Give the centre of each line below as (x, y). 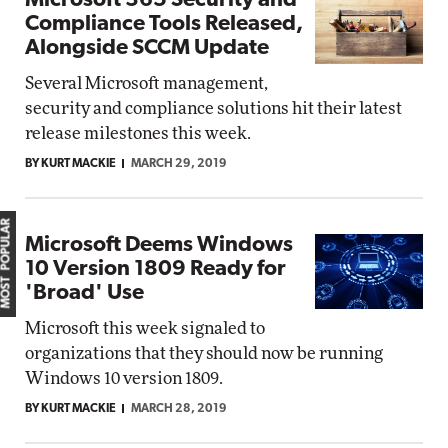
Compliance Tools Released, (164, 24)
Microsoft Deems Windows (159, 245)
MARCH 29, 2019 (179, 164)
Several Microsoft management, (146, 83)
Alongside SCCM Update (147, 48)
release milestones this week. (138, 133)
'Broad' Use (84, 293)
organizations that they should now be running (204, 353)
